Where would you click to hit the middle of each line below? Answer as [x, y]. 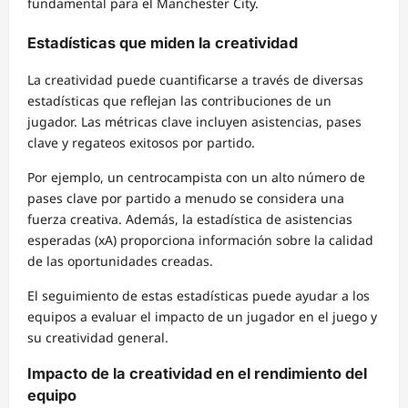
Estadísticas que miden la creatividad [163, 43]
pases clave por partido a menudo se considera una [186, 198]
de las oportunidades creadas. [120, 260]
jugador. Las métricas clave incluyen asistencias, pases [194, 121]
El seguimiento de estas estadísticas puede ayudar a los [199, 295]
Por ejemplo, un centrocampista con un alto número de [196, 177]
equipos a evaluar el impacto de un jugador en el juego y [202, 316]
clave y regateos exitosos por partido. [141, 142]
